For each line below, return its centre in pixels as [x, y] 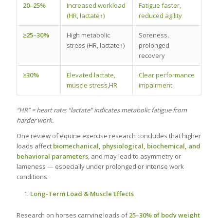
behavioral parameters [52, 156]
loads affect [35, 146]
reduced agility [160, 15]
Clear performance [166, 75]
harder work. [35, 120]
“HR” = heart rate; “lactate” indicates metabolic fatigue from [101, 110]
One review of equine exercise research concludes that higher [109, 136]
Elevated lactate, [91, 75]
